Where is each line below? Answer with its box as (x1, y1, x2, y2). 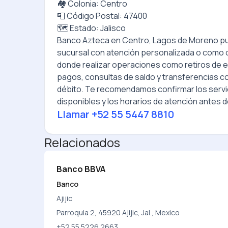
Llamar (57, 107, 92, 121)
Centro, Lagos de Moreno (122, 35, 218, 46)
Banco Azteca (57, 35, 109, 46)
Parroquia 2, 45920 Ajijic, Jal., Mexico (56, 208, 180, 217)
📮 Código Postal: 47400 (57, 10, 147, 21)
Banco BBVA (56, 163, 105, 175)
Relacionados (44, 134, 120, 151)
